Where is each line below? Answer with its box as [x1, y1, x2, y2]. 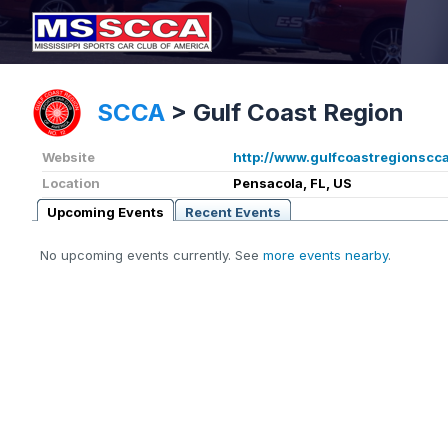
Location [42, 175, 100, 192]
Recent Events [185, 204, 281, 221]
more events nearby [263, 247, 388, 264]
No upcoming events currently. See [40, 247, 263, 264]
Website [42, 149, 95, 166]
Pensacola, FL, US [233, 175, 352, 192]
